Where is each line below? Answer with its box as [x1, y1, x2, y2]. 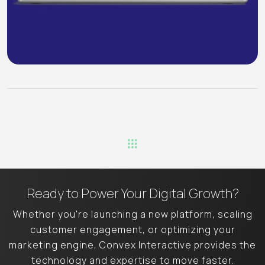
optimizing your [160, 223, 235, 237]
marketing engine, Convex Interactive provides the [9, 238, 256, 252]
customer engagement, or [30, 223, 161, 237]
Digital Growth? [148, 185, 239, 203]
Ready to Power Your [26, 185, 149, 203]
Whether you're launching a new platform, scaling [12, 208, 253, 221]
